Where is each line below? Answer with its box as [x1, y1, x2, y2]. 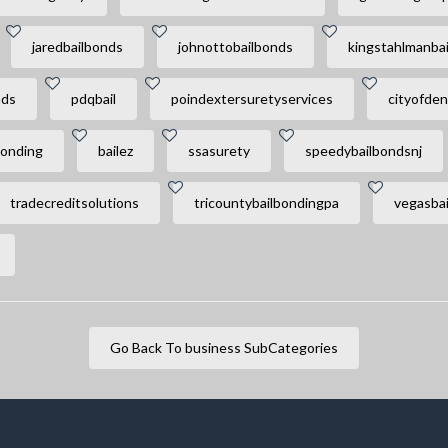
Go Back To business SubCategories [184, 339, 338, 356]
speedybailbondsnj [304, 142, 422, 159]
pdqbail [70, 90, 116, 107]
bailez [97, 142, 133, 159]
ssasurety [187, 142, 250, 159]
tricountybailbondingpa [193, 194, 339, 211]
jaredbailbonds [31, 38, 123, 55]
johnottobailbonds [177, 38, 293, 55]
